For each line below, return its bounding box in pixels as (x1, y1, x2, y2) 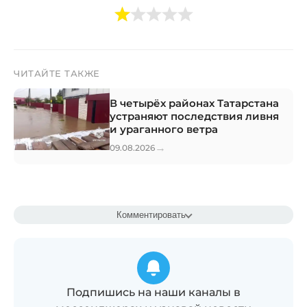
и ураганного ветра (110, 122, 218, 136)
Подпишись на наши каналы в (66, 285, 241, 299)
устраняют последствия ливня (110, 109, 279, 123)
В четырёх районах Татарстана (110, 96, 279, 110)
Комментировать (116, 209, 186, 220)
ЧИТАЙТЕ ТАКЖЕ (14, 67, 100, 79)
